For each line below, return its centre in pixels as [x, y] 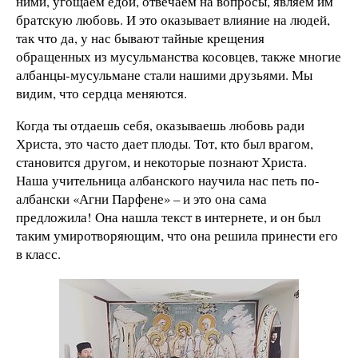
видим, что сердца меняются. [101, 93]
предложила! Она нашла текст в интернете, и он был [168, 217]
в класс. [38, 254]
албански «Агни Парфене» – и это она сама [141, 199]
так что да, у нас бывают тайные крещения [140, 38]
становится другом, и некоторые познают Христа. [161, 162]
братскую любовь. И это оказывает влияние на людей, [173, 20]
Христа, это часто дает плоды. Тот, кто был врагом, [165, 144]
